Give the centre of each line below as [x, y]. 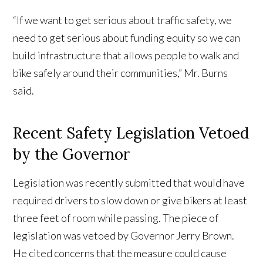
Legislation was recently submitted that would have [129, 183]
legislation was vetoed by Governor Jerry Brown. [124, 236]
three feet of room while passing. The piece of [116, 218]
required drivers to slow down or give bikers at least [130, 200]
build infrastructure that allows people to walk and [126, 55]
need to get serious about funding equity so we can [127, 38]
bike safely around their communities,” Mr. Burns [121, 73]
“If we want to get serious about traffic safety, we [123, 20]
